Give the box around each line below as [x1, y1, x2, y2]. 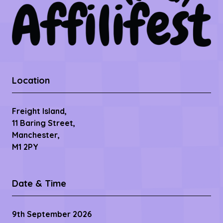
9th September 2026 [12, 209, 92, 220]
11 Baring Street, [12, 118, 75, 128]
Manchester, [12, 130, 60, 140]
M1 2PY [12, 142, 38, 152]
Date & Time [12, 178, 66, 190]
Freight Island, [12, 106, 67, 116]
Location [12, 75, 50, 87]
